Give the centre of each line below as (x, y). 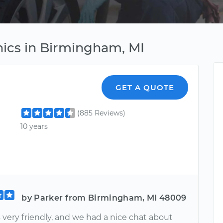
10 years (34, 127)
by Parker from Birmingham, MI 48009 (104, 198)
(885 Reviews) (102, 113)
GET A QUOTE (145, 87)
